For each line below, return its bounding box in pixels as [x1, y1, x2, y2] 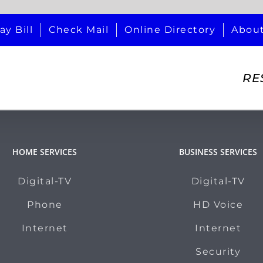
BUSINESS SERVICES [179, 146, 258, 157]
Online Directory [124, 24, 215, 35]
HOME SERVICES [12, 146, 77, 157]
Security [195, 246, 241, 257]
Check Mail [49, 24, 109, 35]
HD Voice [193, 199, 244, 210]
